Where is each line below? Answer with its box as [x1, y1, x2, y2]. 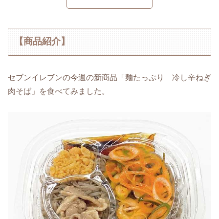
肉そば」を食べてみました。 [8, 87, 109, 95]
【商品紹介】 [14, 36, 70, 47]
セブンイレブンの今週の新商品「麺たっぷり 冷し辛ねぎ [8, 73, 211, 82]
